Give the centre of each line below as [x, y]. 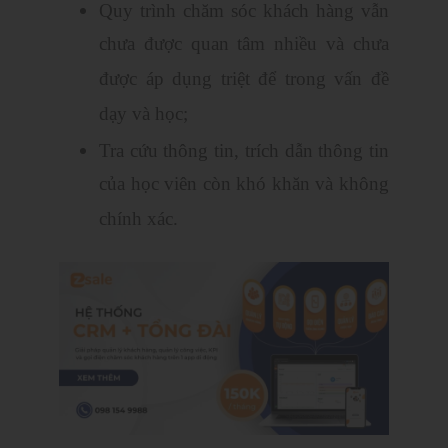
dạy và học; [143, 115]
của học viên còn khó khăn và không [244, 185]
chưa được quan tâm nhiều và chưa [244, 45]
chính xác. [138, 220]
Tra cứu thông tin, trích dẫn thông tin [244, 151]
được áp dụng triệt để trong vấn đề [244, 80]
